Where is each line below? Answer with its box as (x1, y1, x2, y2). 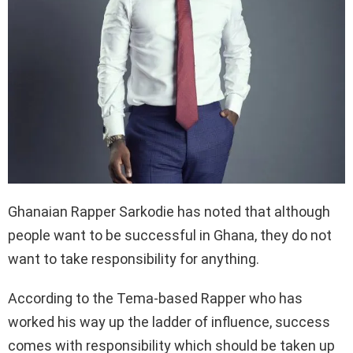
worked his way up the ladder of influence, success (8, 314, 330, 331)
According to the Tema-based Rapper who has (8, 290, 303, 307)
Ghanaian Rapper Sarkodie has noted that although (8, 203, 330, 221)
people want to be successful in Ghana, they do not (8, 227, 332, 244)
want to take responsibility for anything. (8, 251, 259, 268)
